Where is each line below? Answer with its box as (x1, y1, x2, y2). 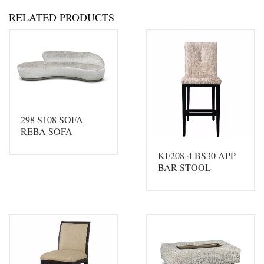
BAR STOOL (157, 161, 211, 174)
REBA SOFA (21, 124, 72, 137)
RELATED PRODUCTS (9, 10, 114, 25)
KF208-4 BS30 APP (157, 149, 236, 162)
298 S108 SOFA (21, 113, 83, 126)
